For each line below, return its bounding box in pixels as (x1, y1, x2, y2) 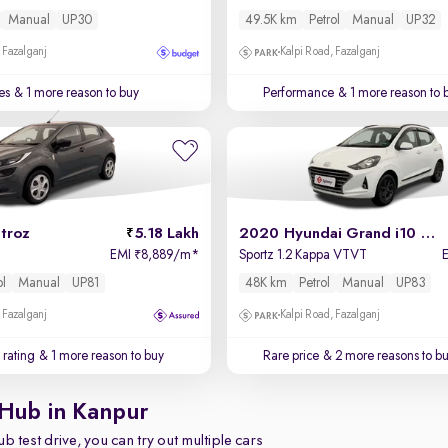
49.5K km (244, 13, 297, 27)
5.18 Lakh (133, 226, 199, 242)
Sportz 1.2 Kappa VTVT (238, 248, 367, 262)
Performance (262, 86, 334, 100)
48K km (244, 276, 287, 290)
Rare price (262, 349, 319, 363)
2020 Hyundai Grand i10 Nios (419, 226, 435, 242)
